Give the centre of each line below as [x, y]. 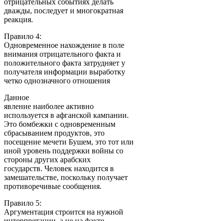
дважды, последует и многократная [64, 10]
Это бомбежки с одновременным [60, 124]
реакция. [18, 19]
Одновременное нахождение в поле [64, 45]
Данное [17, 97]
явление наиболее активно [49, 106]
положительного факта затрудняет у [65, 63]
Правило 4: [23, 36]
